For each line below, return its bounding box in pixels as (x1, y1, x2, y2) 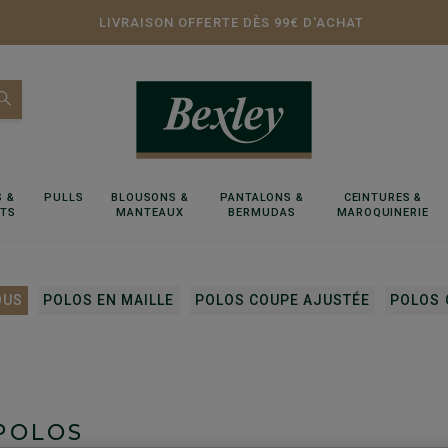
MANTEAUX (116, 206, 184, 219)
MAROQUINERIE (337, 206, 429, 219)
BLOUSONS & (111, 191, 189, 204)
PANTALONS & (220, 191, 304, 204)
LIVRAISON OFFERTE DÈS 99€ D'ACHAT (98, 15, 365, 30)
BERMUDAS (228, 206, 296, 219)
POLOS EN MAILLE (42, 292, 175, 308)
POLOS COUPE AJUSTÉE (194, 292, 371, 308)
